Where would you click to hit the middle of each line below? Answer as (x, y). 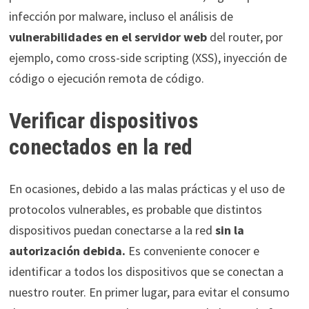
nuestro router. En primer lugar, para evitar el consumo (149, 292)
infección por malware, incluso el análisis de (121, 17)
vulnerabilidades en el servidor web (108, 37)
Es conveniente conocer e (192, 251)
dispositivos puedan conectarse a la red (110, 230)
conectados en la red (100, 147)
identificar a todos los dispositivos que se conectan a (146, 271)
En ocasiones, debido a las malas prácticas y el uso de (147, 189)
